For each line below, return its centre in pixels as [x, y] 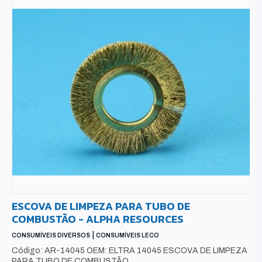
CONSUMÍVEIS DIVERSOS [51, 236]
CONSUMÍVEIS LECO [127, 236]
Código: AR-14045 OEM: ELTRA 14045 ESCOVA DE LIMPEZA [130, 251]
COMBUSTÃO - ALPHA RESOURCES [98, 219]
